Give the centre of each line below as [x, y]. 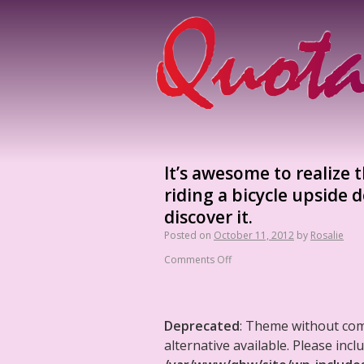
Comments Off [198, 260]
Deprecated [202, 326]
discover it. [208, 217]
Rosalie [327, 235]
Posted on [188, 235]
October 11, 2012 [254, 235]
